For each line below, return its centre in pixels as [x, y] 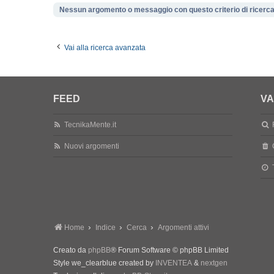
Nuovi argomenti [92, 146]
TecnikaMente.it [91, 125]
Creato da [71, 250]
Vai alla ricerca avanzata [105, 48]
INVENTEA [174, 263]
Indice [106, 228]
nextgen [214, 263]
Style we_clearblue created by [104, 263]
